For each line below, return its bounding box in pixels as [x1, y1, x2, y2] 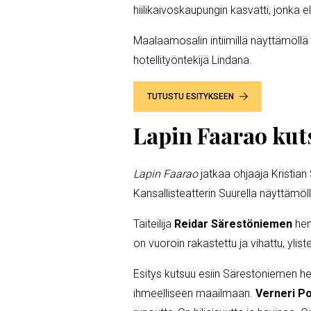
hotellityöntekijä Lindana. [133, 53, 258, 67]
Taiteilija [133, 217, 174, 230]
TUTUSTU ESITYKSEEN [147, 91, 234, 101]
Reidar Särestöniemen [174, 217, 292, 230]
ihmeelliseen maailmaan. [133, 286, 255, 300]
